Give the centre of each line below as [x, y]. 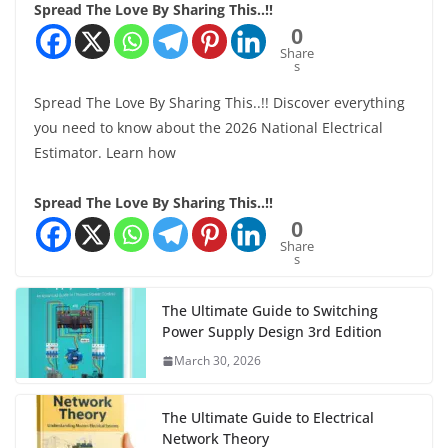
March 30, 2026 [217, 361]
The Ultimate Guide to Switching [270, 311]
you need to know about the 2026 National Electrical [208, 128]
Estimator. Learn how [105, 153]
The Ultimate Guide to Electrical [268, 418]
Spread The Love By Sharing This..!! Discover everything [219, 103]
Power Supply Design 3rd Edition [272, 332]
